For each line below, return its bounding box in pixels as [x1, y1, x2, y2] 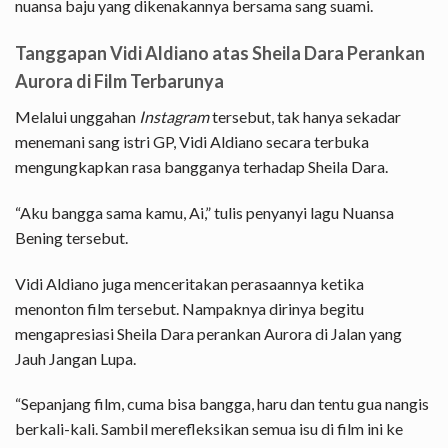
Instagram [136, 107, 209, 127]
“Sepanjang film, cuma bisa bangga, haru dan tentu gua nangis [15, 394, 429, 414]
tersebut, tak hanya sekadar [209, 107, 401, 127]
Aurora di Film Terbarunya [15, 70, 224, 93]
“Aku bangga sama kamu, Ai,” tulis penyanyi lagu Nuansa [15, 202, 394, 222]
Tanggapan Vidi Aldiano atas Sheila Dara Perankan [15, 42, 425, 65]
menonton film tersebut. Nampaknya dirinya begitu [15, 298, 364, 318]
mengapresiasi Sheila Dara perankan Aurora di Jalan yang [15, 323, 402, 343]
